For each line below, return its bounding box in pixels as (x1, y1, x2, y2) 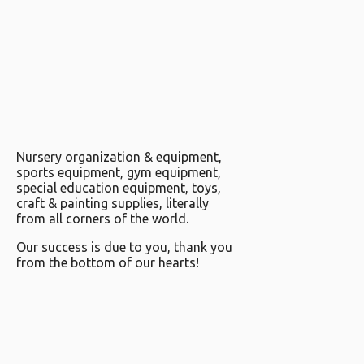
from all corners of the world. (16, 210, 188, 226)
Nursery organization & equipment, (16, 149, 222, 164)
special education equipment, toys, (16, 180, 221, 195)
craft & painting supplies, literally (16, 195, 209, 210)
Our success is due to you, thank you (16, 239, 232, 254)
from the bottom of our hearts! (16, 254, 199, 270)
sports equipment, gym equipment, (16, 164, 221, 180)
